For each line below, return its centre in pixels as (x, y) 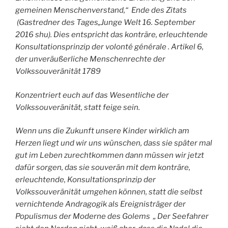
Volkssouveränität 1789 (58, 72)
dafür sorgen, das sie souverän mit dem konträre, (103, 168)
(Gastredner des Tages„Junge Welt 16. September (105, 23)
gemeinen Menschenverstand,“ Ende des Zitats (101, 10)
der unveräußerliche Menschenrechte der (90, 59)
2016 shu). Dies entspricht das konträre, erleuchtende (111, 35)
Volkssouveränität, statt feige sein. (78, 107)
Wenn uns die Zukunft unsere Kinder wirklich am (102, 131)
